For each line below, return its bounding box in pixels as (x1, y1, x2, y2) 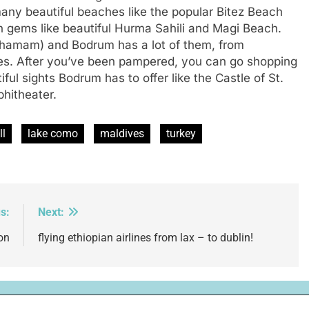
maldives (100, 126, 144, 140)
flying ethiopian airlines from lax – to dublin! (37, 230, 253, 244)
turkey (166, 126, 196, 140)
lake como (28, 126, 78, 140)
